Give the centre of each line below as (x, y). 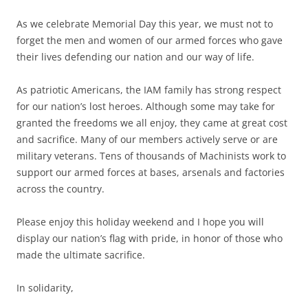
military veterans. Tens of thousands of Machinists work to (151, 156)
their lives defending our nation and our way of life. (135, 57)
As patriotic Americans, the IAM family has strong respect (149, 90)
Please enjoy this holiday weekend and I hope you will (140, 222)
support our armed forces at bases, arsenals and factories (151, 173)
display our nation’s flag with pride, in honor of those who (150, 239)
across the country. (60, 189)
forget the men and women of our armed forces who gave (150, 41)
